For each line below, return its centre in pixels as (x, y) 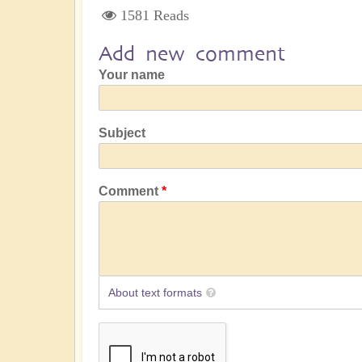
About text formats (155, 293)
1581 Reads (155, 16)
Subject (122, 133)
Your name (132, 75)
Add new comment (192, 54)
